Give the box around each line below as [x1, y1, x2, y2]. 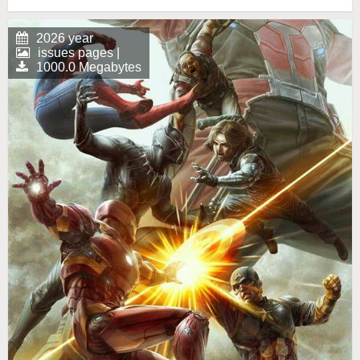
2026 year [36, 31, 93, 45]
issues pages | [38, 45, 120, 59]
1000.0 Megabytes [36, 59, 141, 74]
